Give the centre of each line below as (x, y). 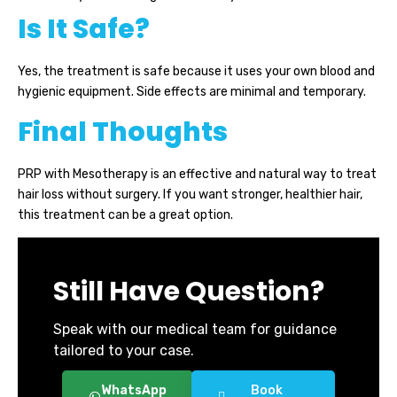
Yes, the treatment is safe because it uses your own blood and (196, 72)
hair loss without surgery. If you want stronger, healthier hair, (190, 194)
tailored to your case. (124, 351)
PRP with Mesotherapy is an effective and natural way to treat (197, 174)
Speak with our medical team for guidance (195, 330)
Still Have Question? (189, 292)
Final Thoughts (123, 132)
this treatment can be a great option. (125, 214)
